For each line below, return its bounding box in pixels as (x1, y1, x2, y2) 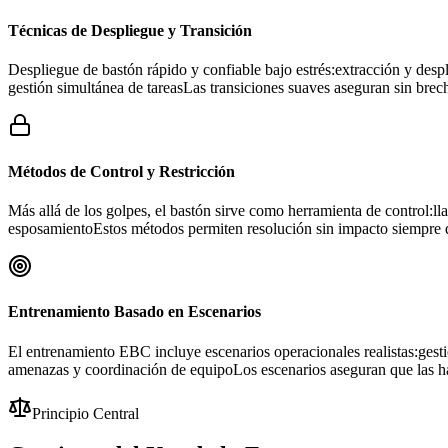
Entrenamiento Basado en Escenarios (8, 303, 261, 321)
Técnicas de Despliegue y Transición (8, 22, 252, 40)
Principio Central (32, 404, 139, 422)
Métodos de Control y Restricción (8, 162, 235, 180)
